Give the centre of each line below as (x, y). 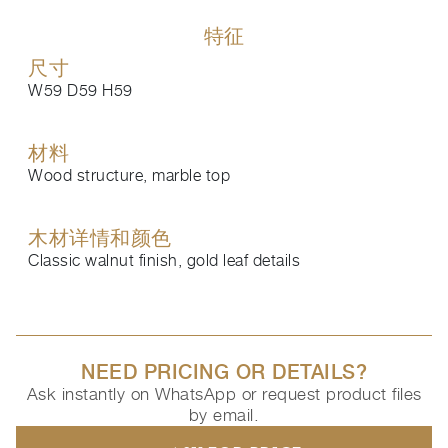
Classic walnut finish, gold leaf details (164, 260)
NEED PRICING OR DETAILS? (224, 372)
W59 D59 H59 (80, 90)
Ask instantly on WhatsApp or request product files (224, 394)
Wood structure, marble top (129, 175)
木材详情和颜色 (100, 238)
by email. (224, 415)
